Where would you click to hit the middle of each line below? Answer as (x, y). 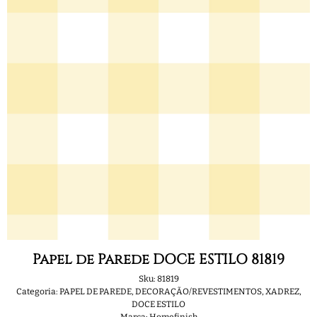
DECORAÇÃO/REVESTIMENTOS (198, 292)
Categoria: (37, 292)
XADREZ (282, 292)
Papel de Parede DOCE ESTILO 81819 (158, 259)
